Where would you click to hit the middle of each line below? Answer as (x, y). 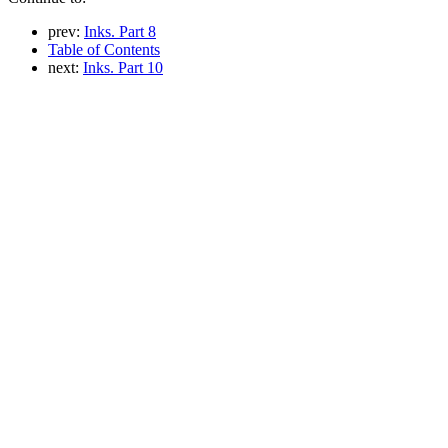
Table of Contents (104, 50)
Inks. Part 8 (120, 32)
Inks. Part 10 (123, 68)
